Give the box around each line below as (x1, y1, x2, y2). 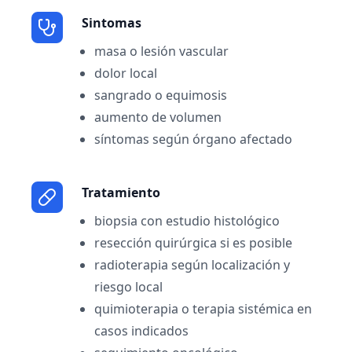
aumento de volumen (94, 108, 222, 126)
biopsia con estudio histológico (94, 212, 280, 229)
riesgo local (94, 278, 163, 295)
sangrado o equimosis (94, 86, 227, 104)
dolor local (94, 64, 157, 82)
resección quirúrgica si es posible (94, 234, 292, 251)
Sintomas (82, 14, 141, 31)
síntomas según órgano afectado (94, 130, 292, 148)
